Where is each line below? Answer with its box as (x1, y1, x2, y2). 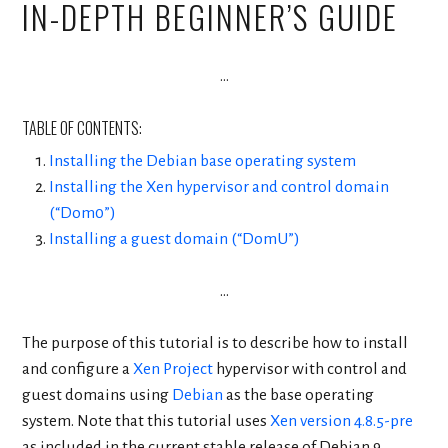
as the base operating (223, 386, 375, 404)
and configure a (22, 360, 134, 378)
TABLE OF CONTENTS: (22, 115, 143, 140)
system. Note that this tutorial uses (22, 412, 271, 430)
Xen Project (133, 360, 214, 378)
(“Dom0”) (48, 203, 116, 222)
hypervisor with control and (213, 360, 408, 378)
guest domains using (22, 386, 173, 404)
